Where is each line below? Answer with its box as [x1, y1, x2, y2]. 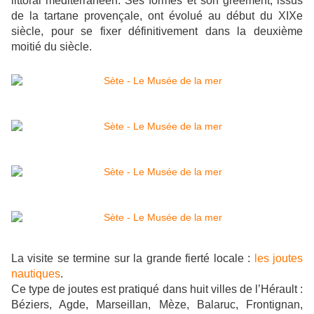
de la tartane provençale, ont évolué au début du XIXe [11, 10, 303, 22]
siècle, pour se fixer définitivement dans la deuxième [11, 25, 303, 38]
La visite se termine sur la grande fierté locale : [11, 252, 254, 265]
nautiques [11, 268, 60, 280]
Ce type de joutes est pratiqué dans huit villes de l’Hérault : [11, 283, 303, 296]
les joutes [254, 252, 303, 265]
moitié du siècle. [11, 41, 92, 53]
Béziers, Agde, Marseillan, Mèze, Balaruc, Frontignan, [11, 299, 303, 311]
